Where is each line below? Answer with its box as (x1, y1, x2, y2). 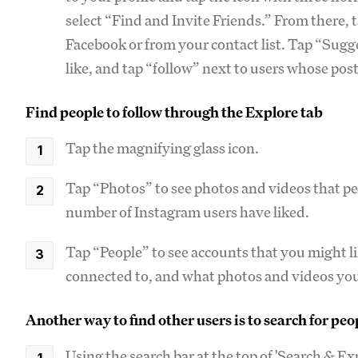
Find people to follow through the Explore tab (26, 102, 323, 121)
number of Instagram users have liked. (66, 202, 312, 221)
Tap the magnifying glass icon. (66, 138, 261, 157)
